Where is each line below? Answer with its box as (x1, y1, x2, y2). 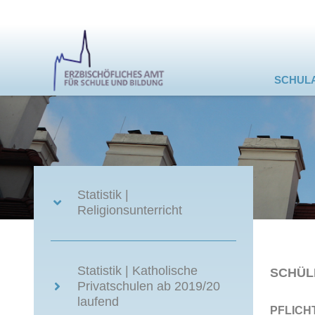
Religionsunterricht (77, 203, 183, 217)
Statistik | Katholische (77, 264, 198, 278)
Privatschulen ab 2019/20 (77, 279, 221, 293)
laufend (77, 295, 120, 309)
